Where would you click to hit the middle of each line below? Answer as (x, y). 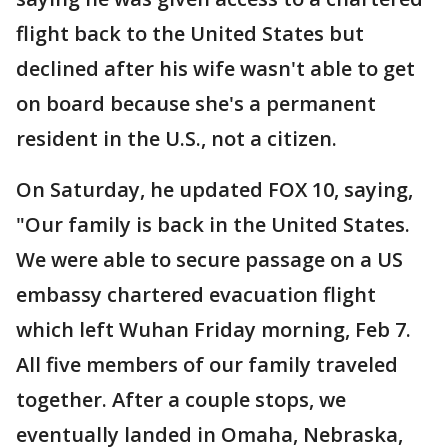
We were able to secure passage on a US (209, 259)
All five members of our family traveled (207, 364)
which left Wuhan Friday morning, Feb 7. (213, 329)
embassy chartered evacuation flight (196, 294)
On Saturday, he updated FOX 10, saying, (214, 189)
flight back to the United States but (190, 33)
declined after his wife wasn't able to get (215, 68)
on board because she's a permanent (196, 103)
